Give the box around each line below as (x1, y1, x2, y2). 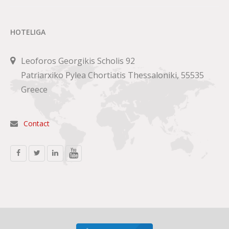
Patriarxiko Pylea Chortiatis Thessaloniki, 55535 (21, 69, 204, 81)
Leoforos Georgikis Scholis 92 (21, 55, 135, 66)
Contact (24, 119, 50, 129)
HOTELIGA (10, 27, 45, 37)
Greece (21, 83, 48, 95)
